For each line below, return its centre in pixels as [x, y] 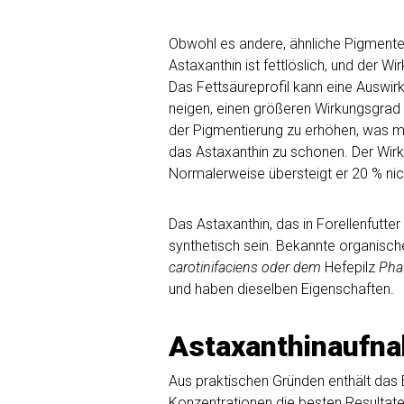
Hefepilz [350, 267]
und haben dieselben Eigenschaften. [281, 289]
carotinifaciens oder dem [247, 267]
